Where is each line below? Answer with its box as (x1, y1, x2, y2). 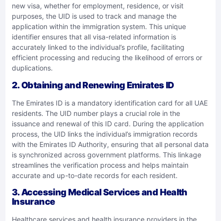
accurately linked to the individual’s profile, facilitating (12, 43, 184, 52)
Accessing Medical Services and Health (21, 186, 187, 197)
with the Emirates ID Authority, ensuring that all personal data (12, 140, 209, 148)
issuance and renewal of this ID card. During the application (12, 119, 204, 128)
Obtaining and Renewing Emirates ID (21, 79, 174, 90)
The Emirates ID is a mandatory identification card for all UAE (12, 98, 208, 107)
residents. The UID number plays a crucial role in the (12, 109, 180, 117)
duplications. (12, 64, 53, 73)
